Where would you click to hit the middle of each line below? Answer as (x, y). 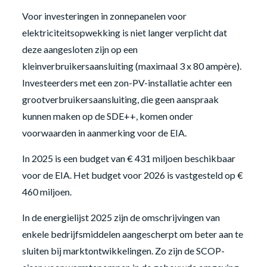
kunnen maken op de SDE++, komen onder (107, 116)
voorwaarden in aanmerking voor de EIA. (104, 132)
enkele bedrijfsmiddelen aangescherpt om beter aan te (132, 234)
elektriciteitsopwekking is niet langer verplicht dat (124, 32)
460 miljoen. (46, 191)
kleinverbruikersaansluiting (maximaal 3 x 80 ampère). (131, 66)
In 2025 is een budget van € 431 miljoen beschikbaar (128, 158)
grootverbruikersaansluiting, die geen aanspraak (120, 99)
